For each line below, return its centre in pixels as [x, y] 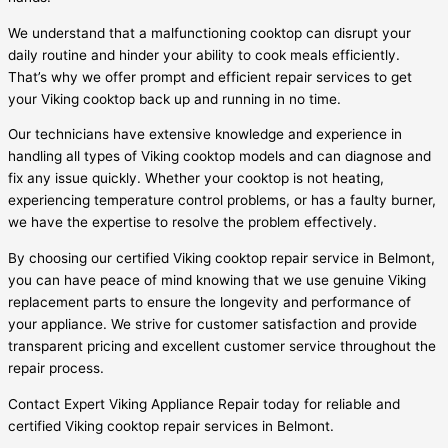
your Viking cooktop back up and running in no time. [174, 98]
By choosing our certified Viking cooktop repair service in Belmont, [221, 257]
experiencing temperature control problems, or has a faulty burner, [222, 200]
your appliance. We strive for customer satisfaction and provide [212, 323]
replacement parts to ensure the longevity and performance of [209, 301]
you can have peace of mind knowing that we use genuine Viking [217, 279]
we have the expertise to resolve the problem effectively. [192, 222]
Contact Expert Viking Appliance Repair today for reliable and [204, 403]
